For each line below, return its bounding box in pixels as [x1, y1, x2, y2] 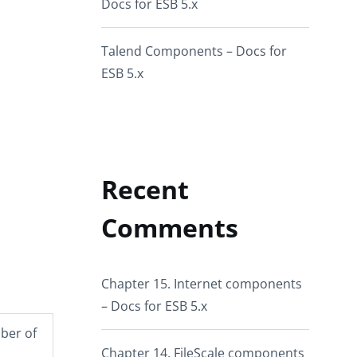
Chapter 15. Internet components [101, 275, 302, 292]
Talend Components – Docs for [101, 42, 287, 60]
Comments [101, 210, 238, 245]
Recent [101, 172, 189, 206]
